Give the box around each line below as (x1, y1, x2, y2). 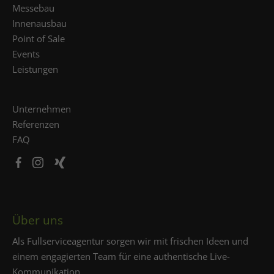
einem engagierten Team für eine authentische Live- (12, 250, 230, 263)
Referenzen (12, 118, 59, 131)
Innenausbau (12, 17, 67, 30)
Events (12, 48, 40, 61)
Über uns (12, 212, 63, 229)
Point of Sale (12, 32, 65, 45)
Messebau (12, 2, 54, 15)
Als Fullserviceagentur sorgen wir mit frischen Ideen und (12, 235, 248, 248)
